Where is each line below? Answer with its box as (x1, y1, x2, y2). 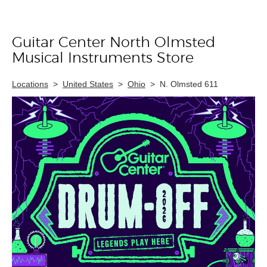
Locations (12, 79, 48, 89)
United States (63, 79, 113, 89)
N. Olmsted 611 (160, 79, 218, 89)
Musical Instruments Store (12, 51, 194, 66)
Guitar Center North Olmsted (12, 36, 215, 50)
